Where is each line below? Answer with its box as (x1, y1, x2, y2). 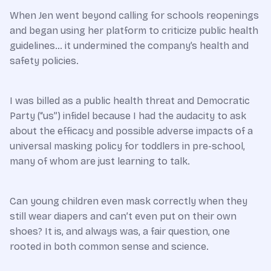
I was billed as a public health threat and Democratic (10, 94, 250, 106)
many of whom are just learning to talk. (10, 155, 190, 167)
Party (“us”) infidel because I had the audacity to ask (10, 109, 246, 122)
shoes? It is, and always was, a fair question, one (10, 225, 230, 237)
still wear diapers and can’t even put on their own (10, 210, 237, 222)
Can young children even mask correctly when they (10, 195, 247, 207)
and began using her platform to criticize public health (10, 24, 258, 36)
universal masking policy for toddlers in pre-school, (10, 140, 245, 152)
